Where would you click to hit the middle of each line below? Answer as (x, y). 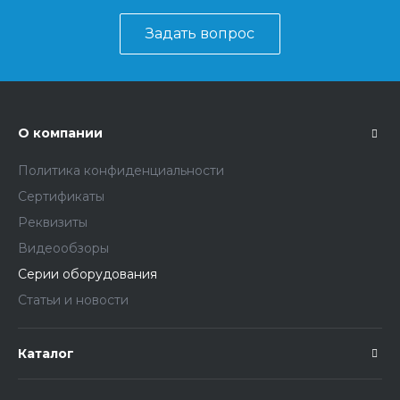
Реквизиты (53, 223)
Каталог (46, 354)
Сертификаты (61, 197)
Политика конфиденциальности (121, 171)
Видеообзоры (63, 249)
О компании (60, 133)
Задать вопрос (200, 34)
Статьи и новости (73, 300)
